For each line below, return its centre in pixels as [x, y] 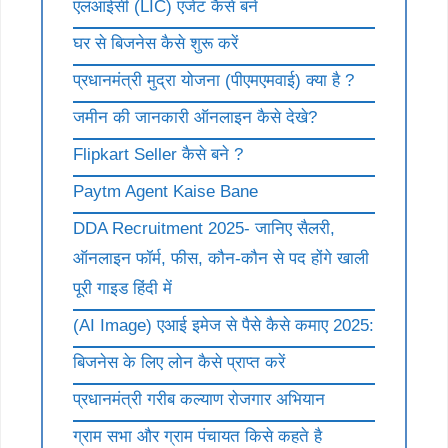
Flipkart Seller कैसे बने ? [158, 154]
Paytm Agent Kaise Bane [165, 191]
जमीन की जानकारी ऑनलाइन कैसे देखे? [195, 117]
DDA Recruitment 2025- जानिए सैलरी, [204, 228]
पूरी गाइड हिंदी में [122, 288]
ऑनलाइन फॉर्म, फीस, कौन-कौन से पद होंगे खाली [221, 258]
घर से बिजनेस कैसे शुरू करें [155, 43]
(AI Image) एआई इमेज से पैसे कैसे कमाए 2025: [223, 325]
